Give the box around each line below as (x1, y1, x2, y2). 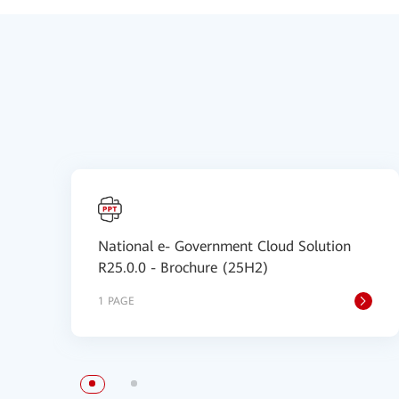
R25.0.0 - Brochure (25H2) (98, 259, 269, 276)
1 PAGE (98, 295, 134, 307)
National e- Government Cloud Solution (98, 238, 351, 255)
